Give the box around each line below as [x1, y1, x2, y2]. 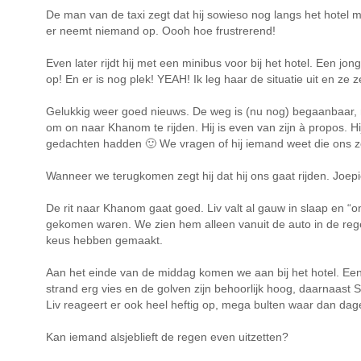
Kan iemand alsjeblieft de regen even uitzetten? [46, 330, 288, 343]
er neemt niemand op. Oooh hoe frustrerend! [46, 24, 276, 37]
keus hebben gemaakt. [46, 234, 163, 247]
